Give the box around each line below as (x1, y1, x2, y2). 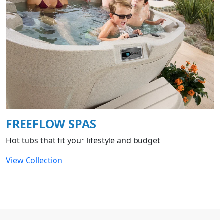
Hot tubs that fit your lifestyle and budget (6, 135, 160, 146)
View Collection (6, 155, 62, 166)
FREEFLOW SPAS (6, 116, 96, 132)
